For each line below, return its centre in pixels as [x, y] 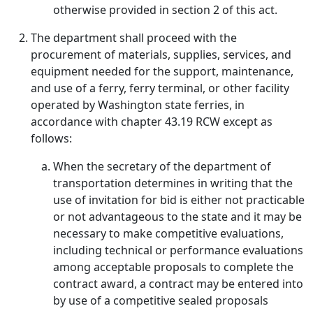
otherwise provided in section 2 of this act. [165, 10]
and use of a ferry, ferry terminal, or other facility [160, 88]
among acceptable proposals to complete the [173, 267]
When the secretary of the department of [162, 166]
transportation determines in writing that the [173, 183]
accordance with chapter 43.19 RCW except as [152, 122]
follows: [51, 138]
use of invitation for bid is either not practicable [179, 200]
